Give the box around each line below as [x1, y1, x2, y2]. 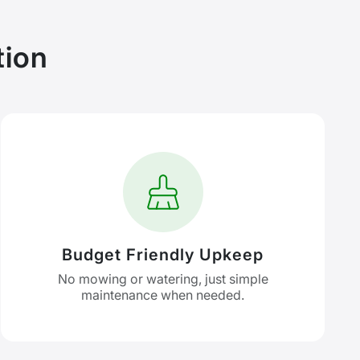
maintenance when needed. [81, 287, 245, 303]
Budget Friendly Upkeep [62, 245, 264, 264]
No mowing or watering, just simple [57, 271, 268, 287]
